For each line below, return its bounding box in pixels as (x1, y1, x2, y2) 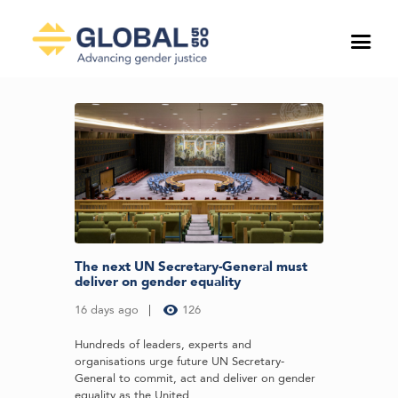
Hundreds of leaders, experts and (75, 336, 251, 353)
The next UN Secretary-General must (75, 257, 307, 275)
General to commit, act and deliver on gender (75, 370, 315, 386)
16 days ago (75, 301, 139, 318)
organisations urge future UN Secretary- (75, 353, 284, 370)
